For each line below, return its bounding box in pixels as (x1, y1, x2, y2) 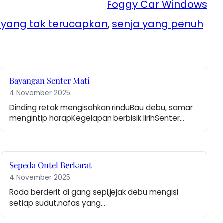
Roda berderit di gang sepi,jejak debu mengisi (9, 187, 179, 198)
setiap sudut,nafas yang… (9, 198, 106, 209)
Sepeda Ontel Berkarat (9, 159, 92, 171)
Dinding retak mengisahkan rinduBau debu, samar (9, 102, 193, 113)
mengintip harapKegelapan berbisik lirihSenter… (9, 113, 185, 124)
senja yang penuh (112, 17, 203, 31)
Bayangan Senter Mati (9, 75, 90, 86)
